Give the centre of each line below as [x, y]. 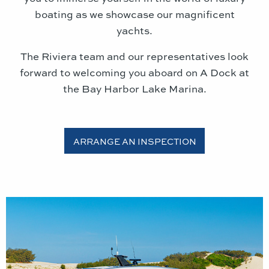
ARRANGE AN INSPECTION [134, 141]
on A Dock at [217, 72]
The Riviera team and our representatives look [134, 56]
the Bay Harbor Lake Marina [133, 89]
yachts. [134, 30]
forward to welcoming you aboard [103, 72]
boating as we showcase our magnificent [134, 14]
